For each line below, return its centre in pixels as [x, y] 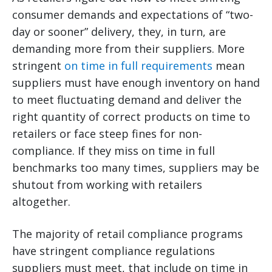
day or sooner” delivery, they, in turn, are [119, 32]
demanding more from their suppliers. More [128, 49]
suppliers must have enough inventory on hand [136, 83]
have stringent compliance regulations [114, 251]
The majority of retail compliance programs [127, 234]
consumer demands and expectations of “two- [133, 15]
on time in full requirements [138, 66]
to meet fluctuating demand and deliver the [127, 100]
